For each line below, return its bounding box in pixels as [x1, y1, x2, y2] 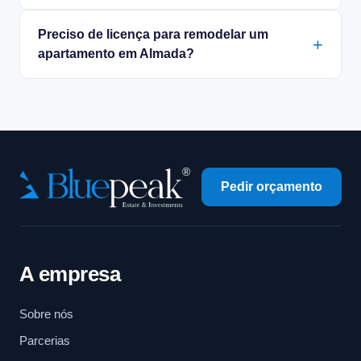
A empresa [19, 262, 121, 287]
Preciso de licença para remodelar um [38, 27, 268, 42]
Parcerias [19, 334, 70, 348]
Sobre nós [19, 307, 73, 322]
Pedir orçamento [221, 180, 322, 194]
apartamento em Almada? [38, 47, 194, 61]
